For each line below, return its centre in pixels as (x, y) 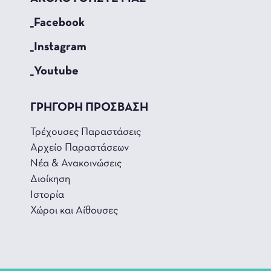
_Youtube (54, 71)
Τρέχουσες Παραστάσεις (86, 132)
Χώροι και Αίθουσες (74, 211)
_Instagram (58, 47)
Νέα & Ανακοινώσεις (76, 163)
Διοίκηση (50, 179)
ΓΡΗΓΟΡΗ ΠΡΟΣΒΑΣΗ (89, 107)
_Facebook (57, 23)
